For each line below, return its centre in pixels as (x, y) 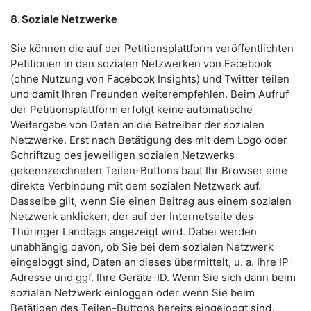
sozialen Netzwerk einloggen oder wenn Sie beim (133, 293)
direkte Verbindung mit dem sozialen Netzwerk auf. (136, 186)
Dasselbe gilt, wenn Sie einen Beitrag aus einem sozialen (151, 201)
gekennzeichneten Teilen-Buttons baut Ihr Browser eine (149, 170)
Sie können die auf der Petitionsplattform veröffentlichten (152, 48)
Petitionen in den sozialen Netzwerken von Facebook (141, 64)
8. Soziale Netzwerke (64, 19)
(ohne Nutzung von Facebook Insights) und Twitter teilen (150, 79)
